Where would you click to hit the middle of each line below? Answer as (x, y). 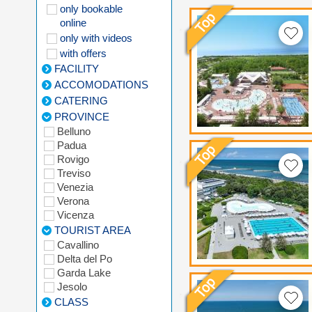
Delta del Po (85, 258)
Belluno (74, 131)
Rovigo (73, 159)
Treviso (74, 173)
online (73, 22)
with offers (83, 53)
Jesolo (72, 286)
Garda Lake (84, 272)
